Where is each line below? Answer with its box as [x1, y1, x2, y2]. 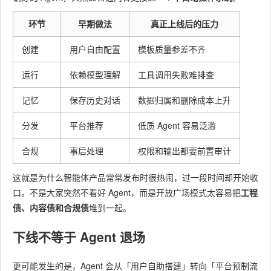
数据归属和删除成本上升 [138, 94, 231, 106]
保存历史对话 [70, 94, 120, 106]
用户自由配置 [70, 43, 120, 55]
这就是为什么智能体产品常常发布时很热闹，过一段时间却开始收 [13, 171, 258, 183]
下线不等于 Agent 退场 [13, 227, 145, 246]
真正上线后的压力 [151, 18, 218, 30]
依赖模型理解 [70, 68, 120, 80]
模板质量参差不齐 [138, 43, 206, 55]
